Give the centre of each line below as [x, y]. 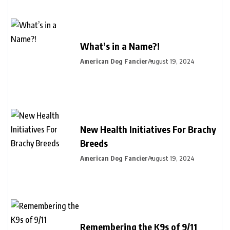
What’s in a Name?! [120, 46]
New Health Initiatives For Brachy [148, 129]
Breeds [94, 143]
